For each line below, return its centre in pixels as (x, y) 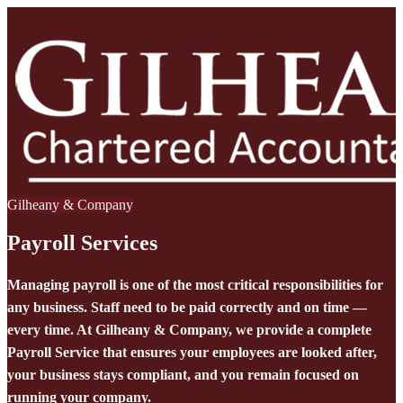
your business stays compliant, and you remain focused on (183, 374)
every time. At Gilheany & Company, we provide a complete (189, 329)
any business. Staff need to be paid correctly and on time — (187, 307)
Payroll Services (82, 242)
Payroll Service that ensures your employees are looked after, (192, 352)
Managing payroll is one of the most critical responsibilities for (195, 284)
